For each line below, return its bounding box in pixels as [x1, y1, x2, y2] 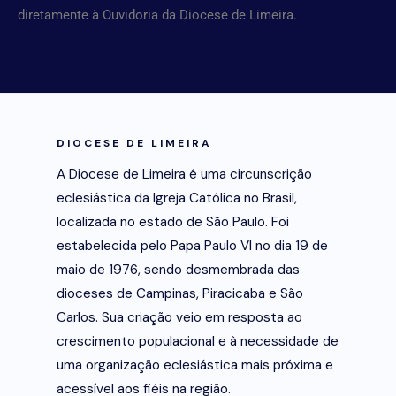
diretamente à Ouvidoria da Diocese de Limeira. [18, 7, 297, 24]
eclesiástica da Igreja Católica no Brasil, [57, 189, 297, 208]
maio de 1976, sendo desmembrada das [57, 261, 300, 279]
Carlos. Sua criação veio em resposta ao [57, 308, 302, 327]
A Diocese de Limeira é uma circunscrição [57, 165, 312, 184]
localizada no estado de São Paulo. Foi [57, 213, 289, 232]
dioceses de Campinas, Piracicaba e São [57, 285, 303, 303]
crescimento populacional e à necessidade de [57, 332, 339, 351]
